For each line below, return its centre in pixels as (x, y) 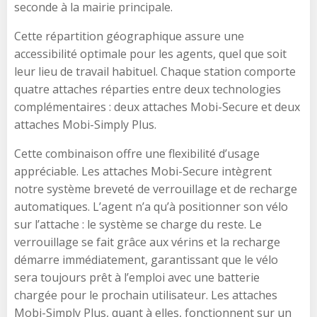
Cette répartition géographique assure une (129, 36)
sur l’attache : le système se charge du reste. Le (138, 224)
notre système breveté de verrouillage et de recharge (156, 189)
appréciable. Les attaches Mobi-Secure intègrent (143, 171)
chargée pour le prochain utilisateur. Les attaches (146, 295)
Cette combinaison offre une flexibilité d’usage (137, 153)
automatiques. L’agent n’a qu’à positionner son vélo (151, 206)
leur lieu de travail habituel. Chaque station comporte (155, 71)
